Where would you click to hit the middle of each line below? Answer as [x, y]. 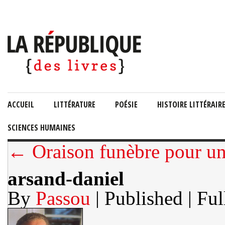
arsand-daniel [66, 179]
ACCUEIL [21, 104]
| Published [139, 198]
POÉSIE [126, 104]
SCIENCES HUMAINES [41, 128]
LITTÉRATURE [75, 104]
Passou [63, 198]
